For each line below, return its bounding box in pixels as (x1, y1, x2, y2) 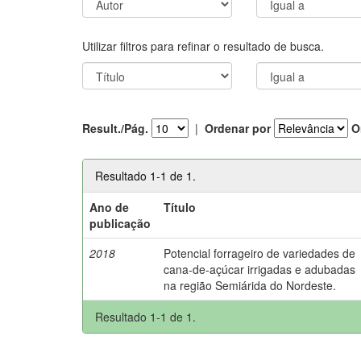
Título (164, 198, 197, 215)
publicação (89, 214, 151, 231)
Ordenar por (205, 120, 271, 136)
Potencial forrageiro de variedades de (164, 244, 356, 261)
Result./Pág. (82, 120, 148, 136)
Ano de (89, 198, 130, 215)
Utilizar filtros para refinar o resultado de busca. (82, 37, 324, 54)
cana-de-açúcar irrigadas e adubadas (164, 260, 356, 277)
